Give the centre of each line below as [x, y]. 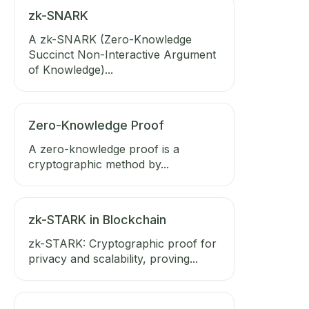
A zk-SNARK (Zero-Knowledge [110, 39]
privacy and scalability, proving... [113, 259]
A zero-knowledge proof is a [104, 149]
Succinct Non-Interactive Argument [122, 54]
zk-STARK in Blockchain [97, 220]
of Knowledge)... [71, 70]
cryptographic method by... [99, 164]
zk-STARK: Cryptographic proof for [122, 243]
